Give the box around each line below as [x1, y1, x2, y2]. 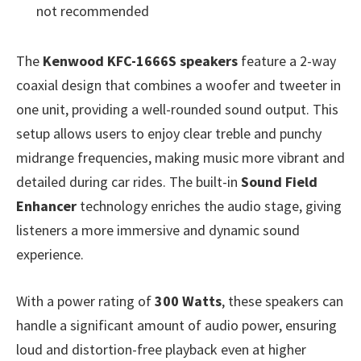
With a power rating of [16, 291, 155, 310]
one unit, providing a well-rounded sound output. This [16, 99, 338, 118]
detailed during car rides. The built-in [16, 172, 241, 191]
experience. [16, 244, 84, 263]
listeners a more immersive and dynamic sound [16, 220, 300, 239]
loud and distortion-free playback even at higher [16, 339, 306, 359]
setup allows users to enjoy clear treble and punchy [16, 123, 322, 143]
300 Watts [155, 291, 222, 310]
